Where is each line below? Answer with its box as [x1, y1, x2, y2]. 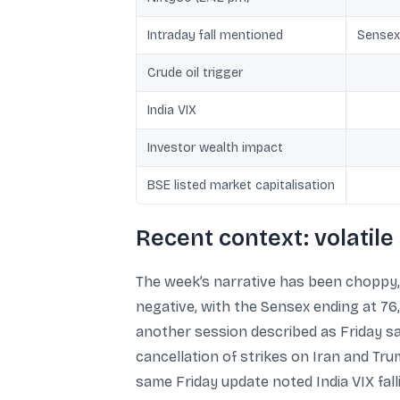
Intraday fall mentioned [147, 28, 283, 43]
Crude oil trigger [147, 65, 243, 80]
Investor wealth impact [147, 140, 283, 155]
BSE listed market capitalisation [147, 178, 335, 193]
